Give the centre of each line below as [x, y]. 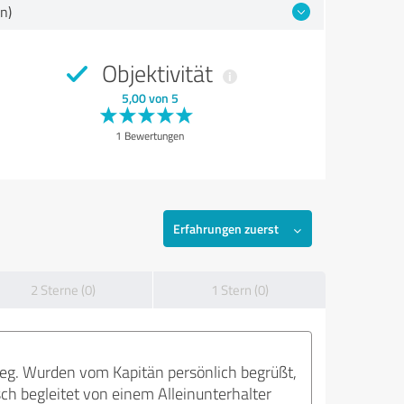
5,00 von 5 [150, 98]
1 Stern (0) [239, 290]
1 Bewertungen [150, 136]
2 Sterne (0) [63, 290]
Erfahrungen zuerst [226, 229]
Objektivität [157, 73]
